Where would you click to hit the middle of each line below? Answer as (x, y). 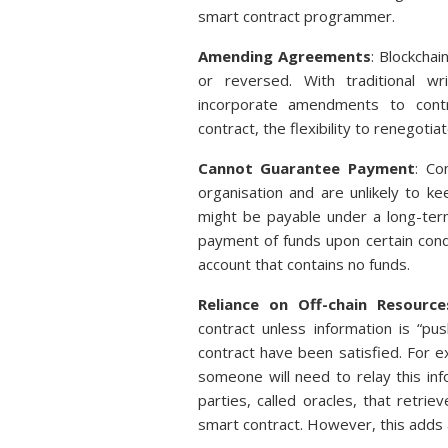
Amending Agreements (284, 56)
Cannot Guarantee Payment (306, 168)
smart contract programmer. (296, 16)
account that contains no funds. (303, 264)
